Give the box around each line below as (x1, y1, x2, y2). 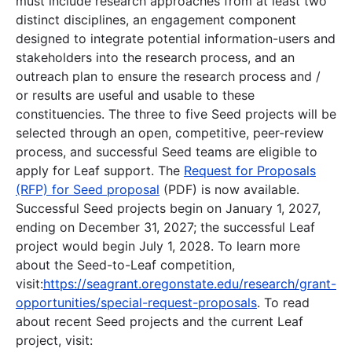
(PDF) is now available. (159, 181, 299, 197)
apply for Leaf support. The (16, 162, 184, 178)
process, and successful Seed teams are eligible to (16, 143, 317, 159)
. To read (257, 294, 310, 310)
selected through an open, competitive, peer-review (16, 124, 324, 141)
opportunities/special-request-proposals (16, 294, 257, 310)
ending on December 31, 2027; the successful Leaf (16, 218, 315, 235)
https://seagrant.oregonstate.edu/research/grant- (43, 275, 336, 291)
